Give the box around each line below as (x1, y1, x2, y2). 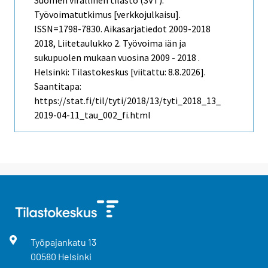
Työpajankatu (30, 236, 88, 248)
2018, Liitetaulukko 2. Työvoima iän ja (34, 37, 186, 50)
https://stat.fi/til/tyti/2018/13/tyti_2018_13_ (34, 95, 221, 107)
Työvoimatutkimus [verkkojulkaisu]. (34, 8, 181, 21)
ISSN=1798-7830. (34, 23, 104, 35)
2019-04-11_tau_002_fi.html (34, 109, 151, 121)
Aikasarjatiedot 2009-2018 (104, 23, 211, 35)
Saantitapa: (34, 80, 81, 93)
